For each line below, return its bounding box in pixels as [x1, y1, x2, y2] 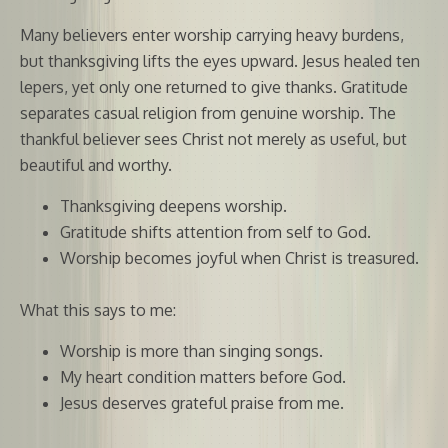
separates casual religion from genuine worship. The [20, 102, 396, 123]
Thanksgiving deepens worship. [60, 195, 287, 216]
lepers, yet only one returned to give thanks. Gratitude [20, 76, 408, 97]
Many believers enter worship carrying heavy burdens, [20, 24, 404, 45]
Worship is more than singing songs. [60, 340, 323, 361]
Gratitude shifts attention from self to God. [60, 221, 371, 242]
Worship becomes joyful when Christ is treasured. [60, 247, 419, 268]
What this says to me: [20, 299, 176, 320]
